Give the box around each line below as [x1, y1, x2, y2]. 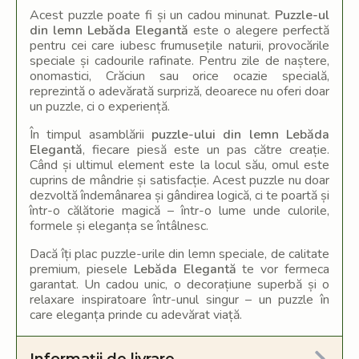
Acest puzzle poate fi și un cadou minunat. [30, 6, 275, 24]
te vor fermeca [236, 260, 330, 278]
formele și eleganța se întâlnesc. [30, 217, 208, 235]
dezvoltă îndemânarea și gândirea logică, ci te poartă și [30, 187, 329, 204]
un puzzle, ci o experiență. [30, 98, 170, 115]
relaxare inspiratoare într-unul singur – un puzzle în [30, 291, 329, 309]
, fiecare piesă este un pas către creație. [83, 141, 329, 159]
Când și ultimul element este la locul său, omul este [30, 156, 329, 174]
